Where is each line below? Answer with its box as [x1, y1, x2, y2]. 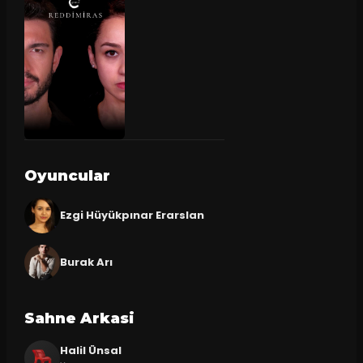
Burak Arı [59, 254, 113, 270]
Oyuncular [23, 166, 110, 185]
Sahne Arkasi [23, 309, 135, 327]
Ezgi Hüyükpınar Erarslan [59, 207, 204, 223]
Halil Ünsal [59, 343, 122, 359]
